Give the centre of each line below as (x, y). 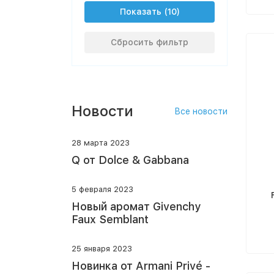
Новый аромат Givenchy (136, 206)
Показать (140, 12)
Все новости (201, 111)
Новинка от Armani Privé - (141, 266)
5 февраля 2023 (102, 189)
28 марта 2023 (101, 143)
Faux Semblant (110, 219)
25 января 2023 (102, 249)
